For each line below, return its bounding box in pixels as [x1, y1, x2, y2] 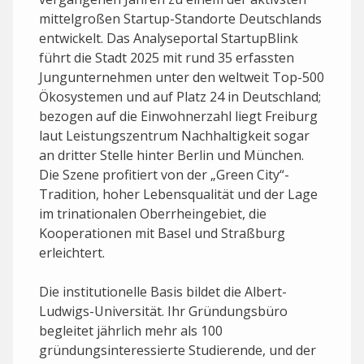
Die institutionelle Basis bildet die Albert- [39, 282, 287, 301]
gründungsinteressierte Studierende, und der [39, 340, 316, 359]
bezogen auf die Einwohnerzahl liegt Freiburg [39, 106, 318, 125]
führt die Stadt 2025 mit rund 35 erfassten [39, 48, 294, 67]
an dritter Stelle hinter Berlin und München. [39, 145, 304, 164]
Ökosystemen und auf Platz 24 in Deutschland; [39, 87, 321, 106]
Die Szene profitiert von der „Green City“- [39, 165, 289, 184]
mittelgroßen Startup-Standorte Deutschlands [39, 9, 322, 28]
